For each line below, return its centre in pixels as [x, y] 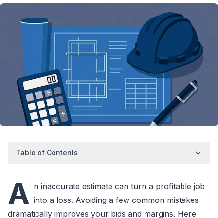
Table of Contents [47, 152]
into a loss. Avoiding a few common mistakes [116, 200]
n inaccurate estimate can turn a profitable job [119, 186]
